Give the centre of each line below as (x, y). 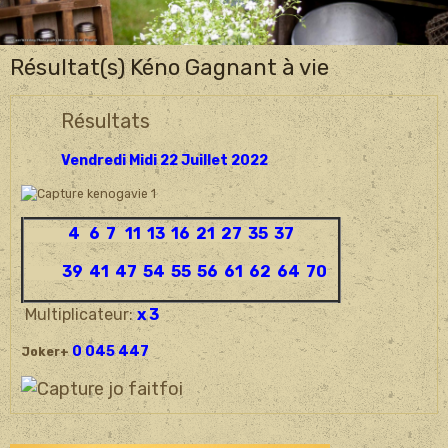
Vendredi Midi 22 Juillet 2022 (164, 160)
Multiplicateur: (79, 315)
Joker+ (45, 352)
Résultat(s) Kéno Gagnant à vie (169, 67)
